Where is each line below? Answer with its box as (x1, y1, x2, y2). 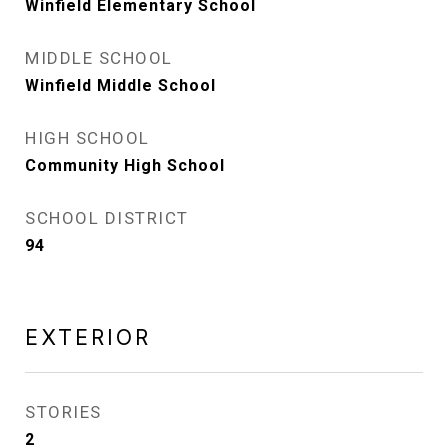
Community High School (25, 156, 225, 175)
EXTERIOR (25, 325, 151, 350)
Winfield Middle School (25, 76, 216, 95)
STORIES (25, 402, 102, 422)
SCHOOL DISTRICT (25, 208, 189, 228)
